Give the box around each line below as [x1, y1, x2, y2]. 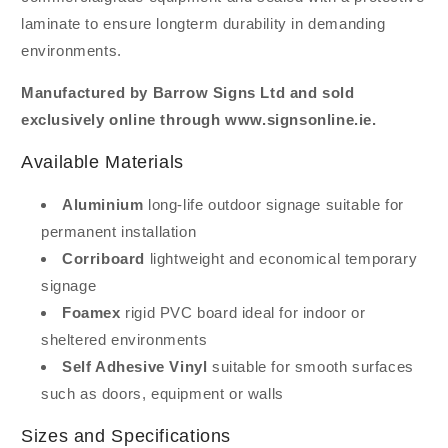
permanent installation [41, 222, 197, 240]
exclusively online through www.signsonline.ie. [21, 111, 377, 129]
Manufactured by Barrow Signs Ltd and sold [21, 84, 355, 102]
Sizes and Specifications [21, 425, 232, 446]
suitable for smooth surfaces [207, 357, 414, 375]
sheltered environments [41, 330, 208, 348]
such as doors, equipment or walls [41, 384, 284, 402]
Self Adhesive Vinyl [62, 357, 208, 375]
